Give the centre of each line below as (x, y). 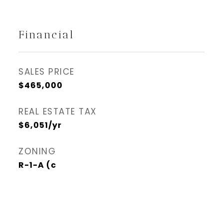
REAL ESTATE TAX (58, 111)
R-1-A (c (37, 165)
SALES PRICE (47, 72)
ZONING (37, 151)
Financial (47, 35)
